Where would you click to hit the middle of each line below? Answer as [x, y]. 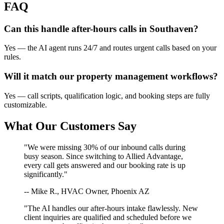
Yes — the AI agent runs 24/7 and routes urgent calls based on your [110, 48]
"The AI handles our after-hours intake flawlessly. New [111, 208]
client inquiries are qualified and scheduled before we [108, 217]
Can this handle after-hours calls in [77, 28]
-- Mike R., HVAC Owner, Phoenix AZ [87, 191]
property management [122, 76]
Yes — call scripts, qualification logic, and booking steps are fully [107, 95]
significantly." [46, 174]
